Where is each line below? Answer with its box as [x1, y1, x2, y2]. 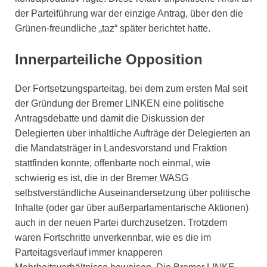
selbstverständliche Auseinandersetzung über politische [15, 188, 250, 198]
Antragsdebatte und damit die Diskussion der [15, 113, 204, 124]
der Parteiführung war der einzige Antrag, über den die [15, 8, 243, 18]
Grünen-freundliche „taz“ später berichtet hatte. [15, 23, 210, 33]
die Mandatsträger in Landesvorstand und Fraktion [15, 143, 227, 154]
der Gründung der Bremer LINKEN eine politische [15, 98, 224, 109]
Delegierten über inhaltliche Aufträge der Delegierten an [15, 128, 250, 139]
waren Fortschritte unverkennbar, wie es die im [15, 232, 211, 243]
